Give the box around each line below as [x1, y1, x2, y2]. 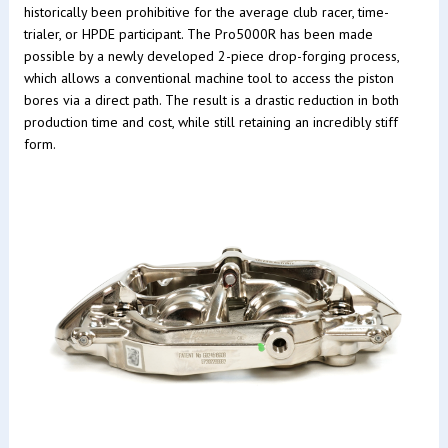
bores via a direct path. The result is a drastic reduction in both [23, 90, 399, 109]
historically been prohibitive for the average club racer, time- [23, 2, 389, 21]
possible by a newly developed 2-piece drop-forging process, [23, 46, 399, 65]
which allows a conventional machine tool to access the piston [23, 68, 394, 87]
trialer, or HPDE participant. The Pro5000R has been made [23, 24, 373, 43]
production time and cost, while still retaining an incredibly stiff [23, 112, 398, 131]
